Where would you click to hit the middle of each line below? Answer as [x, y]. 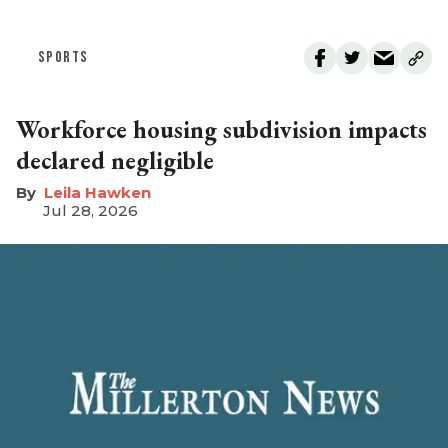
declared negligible [115, 161]
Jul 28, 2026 [90, 211]
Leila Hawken [97, 193]
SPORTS [63, 58]
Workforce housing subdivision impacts [221, 130]
